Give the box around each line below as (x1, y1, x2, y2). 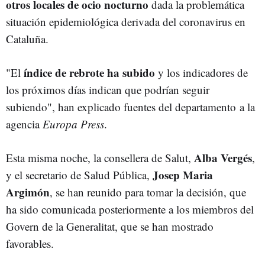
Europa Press (43, 117, 104, 131)
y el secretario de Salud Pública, (6, 167, 153, 182)
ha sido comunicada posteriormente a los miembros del (6, 202, 254, 216)
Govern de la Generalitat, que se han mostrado (6, 219, 214, 234)
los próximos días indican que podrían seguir (6, 82, 209, 97)
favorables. (6, 236, 54, 251)
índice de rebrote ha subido (24, 64, 155, 80)
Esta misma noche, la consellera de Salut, (6, 150, 194, 165)
